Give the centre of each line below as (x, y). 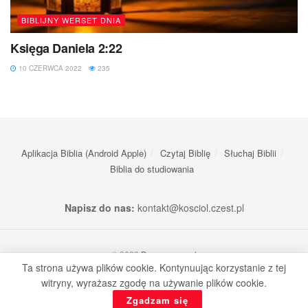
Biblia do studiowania (152, 168)
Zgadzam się (157, 300)
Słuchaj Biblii (250, 153)
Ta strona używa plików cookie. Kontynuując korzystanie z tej (154, 267)
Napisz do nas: (99, 207)
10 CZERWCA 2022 (49, 68)
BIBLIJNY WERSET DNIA (71, 20)
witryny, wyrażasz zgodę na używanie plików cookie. (154, 283)
